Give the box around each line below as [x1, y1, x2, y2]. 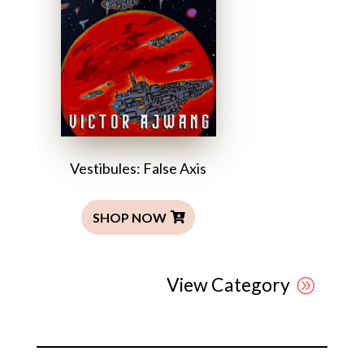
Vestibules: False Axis [70, 159, 207, 178]
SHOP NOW [93, 209, 167, 225]
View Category [167, 272, 291, 296]
